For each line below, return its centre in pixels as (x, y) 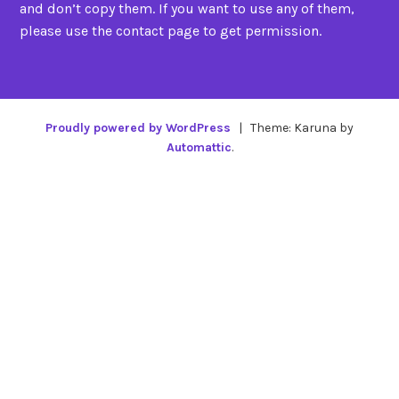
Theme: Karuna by (300, 128)
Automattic (199, 148)
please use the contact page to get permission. (171, 30)
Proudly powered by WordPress (138, 128)
